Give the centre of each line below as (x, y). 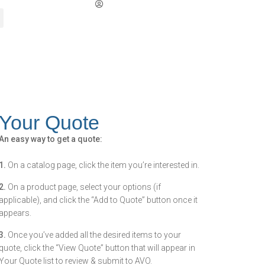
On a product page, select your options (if (84, 187)
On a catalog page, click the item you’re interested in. (103, 165)
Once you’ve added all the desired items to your (94, 235)
